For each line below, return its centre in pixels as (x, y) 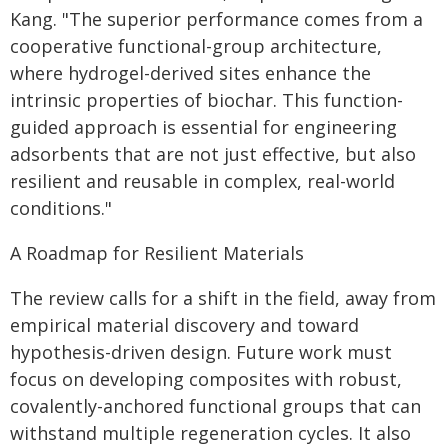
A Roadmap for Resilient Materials (157, 253)
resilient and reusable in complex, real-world (202, 181)
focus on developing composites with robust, (206, 379)
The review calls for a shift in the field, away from (223, 298)
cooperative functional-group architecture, (196, 46)
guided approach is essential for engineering (203, 127)
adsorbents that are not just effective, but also (213, 154)
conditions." (61, 208)
